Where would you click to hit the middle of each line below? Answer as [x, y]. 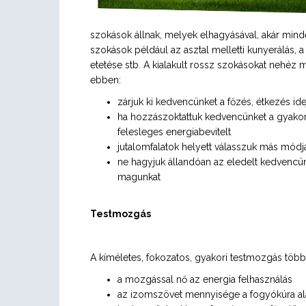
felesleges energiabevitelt [174, 132]
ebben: [106, 80]
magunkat [139, 177]
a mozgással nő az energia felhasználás [205, 279]
